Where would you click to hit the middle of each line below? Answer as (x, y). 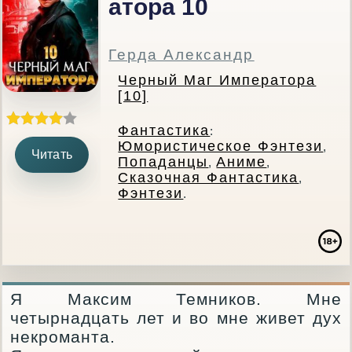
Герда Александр (181, 55)
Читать (51, 154)
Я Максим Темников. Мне (176, 299)
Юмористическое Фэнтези (221, 146)
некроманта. (63, 337)
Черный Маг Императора (217, 80)
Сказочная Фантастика (209, 178)
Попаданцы (163, 162)
